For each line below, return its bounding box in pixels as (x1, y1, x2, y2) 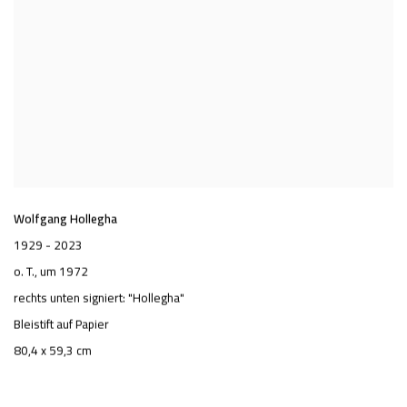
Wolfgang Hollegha (14, 206, 117, 231)
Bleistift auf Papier (14, 312, 109, 336)
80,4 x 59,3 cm (14, 338, 92, 362)
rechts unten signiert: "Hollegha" (14, 285, 184, 310)
